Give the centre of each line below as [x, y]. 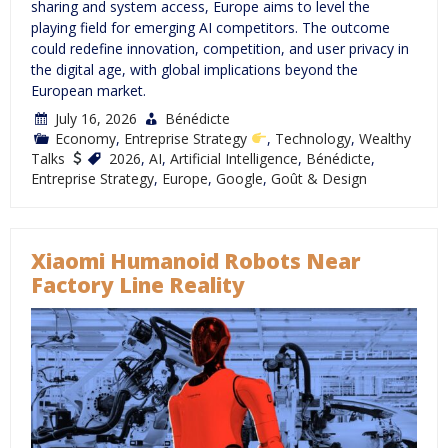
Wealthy [384, 139]
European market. [88, 91]
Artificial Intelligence [233, 159]
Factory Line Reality [138, 285]
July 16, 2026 [96, 119]
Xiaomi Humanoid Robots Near [196, 261]
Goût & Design [319, 179]
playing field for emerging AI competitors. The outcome [210, 28]
